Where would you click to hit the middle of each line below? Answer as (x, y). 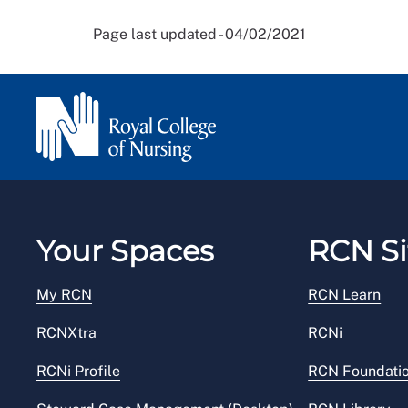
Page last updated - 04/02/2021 (199, 34)
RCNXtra (66, 332)
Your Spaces (125, 250)
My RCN (64, 294)
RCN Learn (345, 294)
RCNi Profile (78, 371)
